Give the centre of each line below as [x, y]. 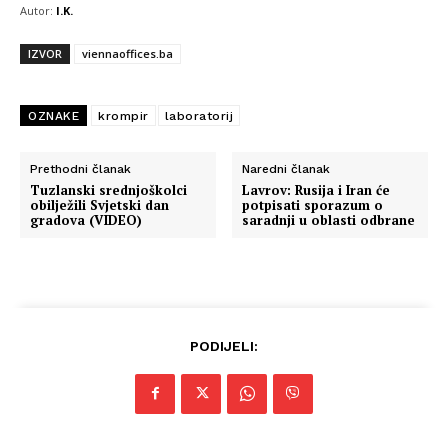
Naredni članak [286, 168]
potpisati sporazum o [313, 204]
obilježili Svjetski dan [99, 204]
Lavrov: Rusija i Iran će [316, 189]
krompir [123, 115]
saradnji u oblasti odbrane [329, 219]
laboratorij [198, 115]
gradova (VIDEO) [86, 219]
